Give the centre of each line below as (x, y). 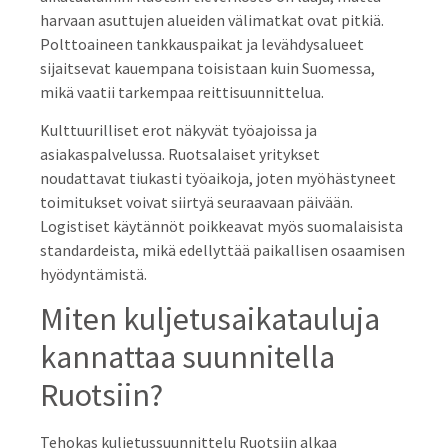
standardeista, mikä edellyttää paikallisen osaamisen (222, 250)
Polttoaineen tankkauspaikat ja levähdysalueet (202, 43)
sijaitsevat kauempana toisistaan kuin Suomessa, (207, 67)
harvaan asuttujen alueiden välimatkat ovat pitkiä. (212, 19)
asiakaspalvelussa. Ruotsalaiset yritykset (180, 154)
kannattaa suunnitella (187, 357)
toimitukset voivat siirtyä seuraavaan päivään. (196, 202)
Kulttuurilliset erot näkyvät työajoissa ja (178, 130)
